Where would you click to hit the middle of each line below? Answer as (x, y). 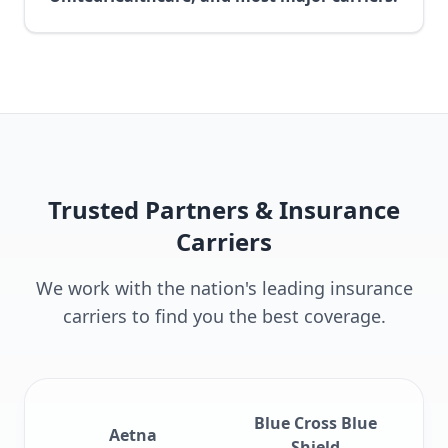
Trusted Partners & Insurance (224, 209)
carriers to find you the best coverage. (224, 316)
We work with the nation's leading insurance (224, 288)
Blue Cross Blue (315, 423)
